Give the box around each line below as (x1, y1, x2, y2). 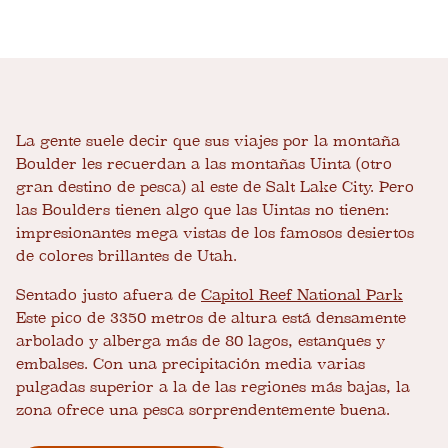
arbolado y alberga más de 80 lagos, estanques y (16, 332, 385, 351)
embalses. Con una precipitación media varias (16, 355, 365, 374)
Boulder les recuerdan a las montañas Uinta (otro (16, 155, 392, 174)
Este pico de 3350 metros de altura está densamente (16, 309, 406, 328)
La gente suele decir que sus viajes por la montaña (16, 132, 400, 151)
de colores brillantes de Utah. (16, 247, 237, 266)
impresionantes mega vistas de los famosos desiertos (16, 224, 414, 243)
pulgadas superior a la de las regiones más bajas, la (16, 378, 410, 397)
